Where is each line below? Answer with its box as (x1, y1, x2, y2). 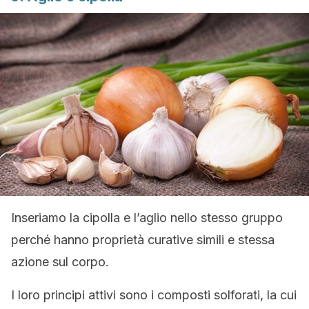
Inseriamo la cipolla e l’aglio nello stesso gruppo (11, 210, 283, 225)
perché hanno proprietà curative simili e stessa (11, 232, 275, 247)
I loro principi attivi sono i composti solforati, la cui (11, 288, 297, 302)
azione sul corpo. (11, 255, 109, 269)
